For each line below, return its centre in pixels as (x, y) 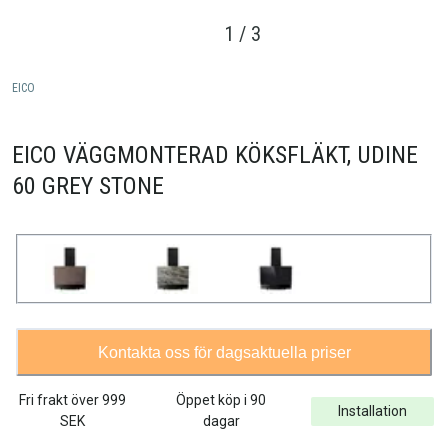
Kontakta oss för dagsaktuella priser (224, 352)
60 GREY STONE (88, 186)
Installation (372, 410)
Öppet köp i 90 (221, 400)
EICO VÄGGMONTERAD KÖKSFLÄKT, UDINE (215, 155)
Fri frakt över (61, 400)
